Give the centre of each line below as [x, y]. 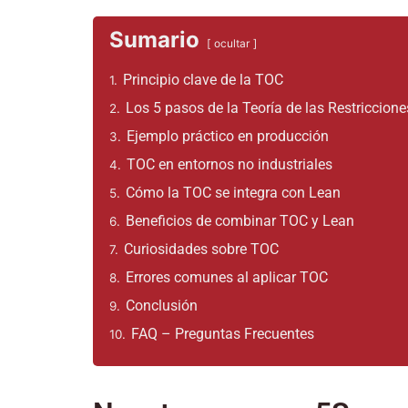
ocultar [232, 43]
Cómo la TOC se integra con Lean [233, 193]
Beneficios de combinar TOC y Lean [240, 221]
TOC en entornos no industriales [229, 164]
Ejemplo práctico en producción [228, 136]
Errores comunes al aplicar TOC [227, 277]
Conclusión [162, 306]
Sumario [154, 40]
